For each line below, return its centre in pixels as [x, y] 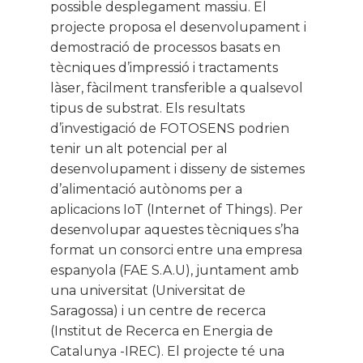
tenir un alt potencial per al [139, 149]
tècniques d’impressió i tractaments [164, 68]
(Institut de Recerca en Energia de [162, 331]
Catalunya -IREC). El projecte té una [167, 352]
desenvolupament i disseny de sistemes [177, 169]
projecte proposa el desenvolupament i [178, 28]
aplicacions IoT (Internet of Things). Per [177, 210]
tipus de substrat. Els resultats [147, 109]
